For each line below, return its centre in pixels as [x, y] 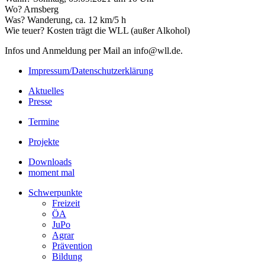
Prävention [72, 245]
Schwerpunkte [55, 192]
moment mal [51, 172]
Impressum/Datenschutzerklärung [91, 70]
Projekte [44, 141]
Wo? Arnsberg [32, 9]
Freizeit [66, 203]
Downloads [50, 161]
